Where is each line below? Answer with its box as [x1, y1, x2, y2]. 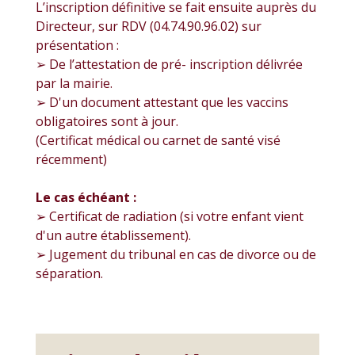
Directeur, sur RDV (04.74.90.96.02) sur [36, 17, 261, 35]
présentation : [36, 36, 119, 54]
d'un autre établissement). [36, 226, 191, 244]
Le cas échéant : [36, 188, 136, 206]
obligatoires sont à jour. [36, 112, 178, 130]
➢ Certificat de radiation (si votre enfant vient [36, 207, 303, 225]
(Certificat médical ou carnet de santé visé [36, 131, 281, 149]
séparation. [36, 264, 103, 282]
